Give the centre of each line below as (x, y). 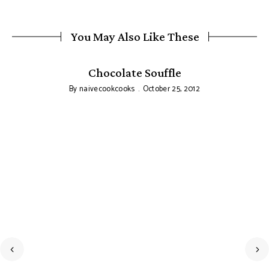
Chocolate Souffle (134, 73)
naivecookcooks (107, 89)
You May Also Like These (134, 37)
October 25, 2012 (171, 89)
